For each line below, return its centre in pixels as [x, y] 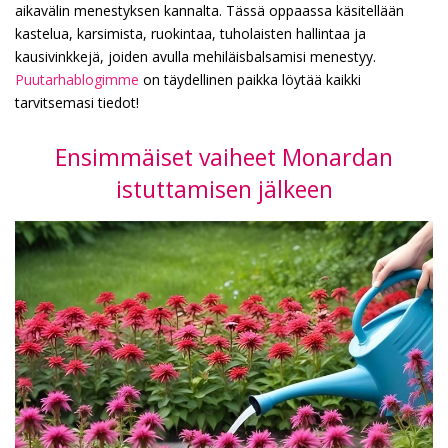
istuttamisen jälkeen [224, 189]
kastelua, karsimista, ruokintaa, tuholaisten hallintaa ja [190, 33]
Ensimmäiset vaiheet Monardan [224, 157]
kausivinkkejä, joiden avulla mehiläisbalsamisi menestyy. [195, 56]
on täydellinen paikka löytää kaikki [250, 79]
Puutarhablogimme [77, 79]
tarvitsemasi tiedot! [77, 102]
